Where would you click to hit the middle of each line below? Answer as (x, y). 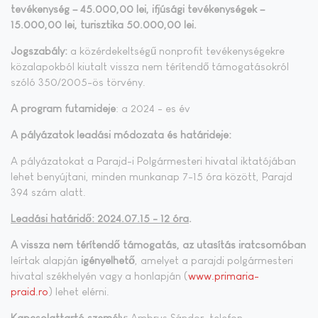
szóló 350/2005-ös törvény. (78, 82)
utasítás (216, 244)
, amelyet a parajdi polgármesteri (214, 260)
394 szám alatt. (48, 192)
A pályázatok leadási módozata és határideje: (121, 134)
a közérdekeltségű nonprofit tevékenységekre (176, 50)
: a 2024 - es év (153, 108)
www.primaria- (224, 275)
